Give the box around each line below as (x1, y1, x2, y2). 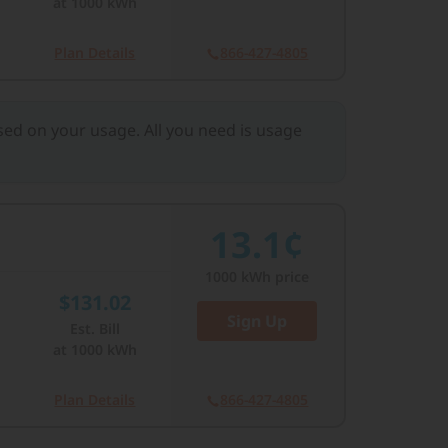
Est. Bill (69, 319, 120, 339)
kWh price (237, 267, 310, 287)
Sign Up (227, 310, 288, 333)
